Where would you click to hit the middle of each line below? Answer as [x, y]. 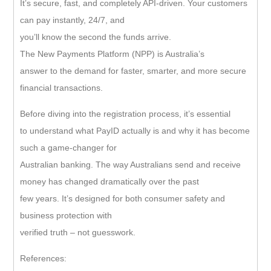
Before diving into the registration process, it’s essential [125, 113]
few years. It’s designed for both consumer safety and [122, 198]
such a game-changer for [68, 147]
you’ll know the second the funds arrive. [96, 37]
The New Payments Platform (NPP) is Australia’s [112, 54]
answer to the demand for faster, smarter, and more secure [133, 70]
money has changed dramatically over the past [109, 181]
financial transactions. [61, 87]
